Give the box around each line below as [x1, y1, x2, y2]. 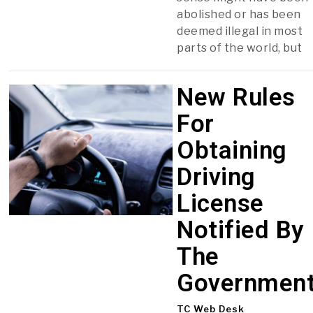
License [177, 189, 264, 218]
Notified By [177, 215, 304, 245]
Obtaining [177, 136, 287, 165]
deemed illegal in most [177, 24, 303, 38]
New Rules [177, 82, 296, 112]
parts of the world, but [177, 41, 303, 54]
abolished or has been [177, 7, 301, 21]
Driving [177, 162, 256, 191]
